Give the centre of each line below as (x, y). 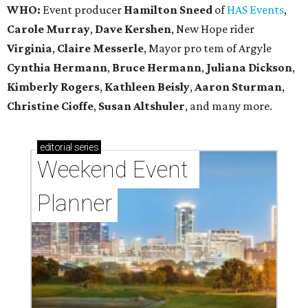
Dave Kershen (133, 29)
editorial (56, 147)
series (85, 147)
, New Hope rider (213, 29)
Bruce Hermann (157, 68)
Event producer (82, 10)
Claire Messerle (100, 48)
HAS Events (255, 10)
